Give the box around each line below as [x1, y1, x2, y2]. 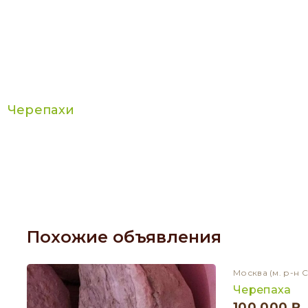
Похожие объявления [27, 227, 221, 247]
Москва [233, 267, 267, 278]
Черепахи [16, 102, 75, 118]
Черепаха [233, 283, 291, 296]
